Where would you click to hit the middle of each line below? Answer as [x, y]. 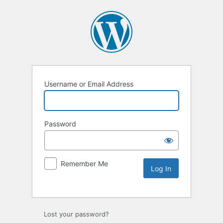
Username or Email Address [89, 84]
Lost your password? [76, 214]
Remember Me [84, 164]
